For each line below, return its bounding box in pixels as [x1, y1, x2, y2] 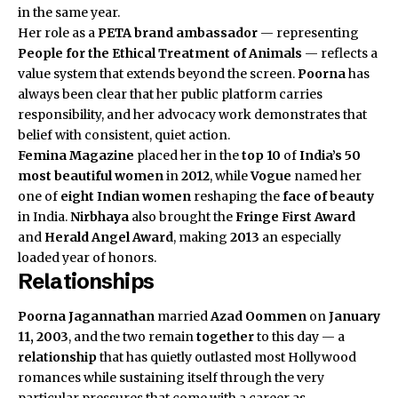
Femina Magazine [18, 147, 134, 164]
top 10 [242, 147, 281, 164]
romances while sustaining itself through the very [18, 369, 324, 386]
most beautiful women [18, 168, 163, 185]
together [196, 328, 254, 345]
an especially [259, 229, 341, 246]
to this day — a [254, 328, 345, 345]
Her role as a [18, 25, 98, 42]
